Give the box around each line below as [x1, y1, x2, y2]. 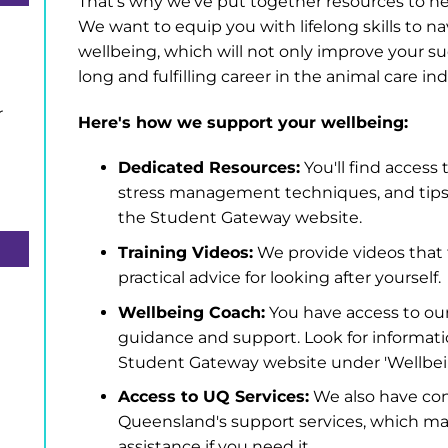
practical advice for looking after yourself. [118, 267, 441, 287]
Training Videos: [118, 242, 253, 262]
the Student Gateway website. [118, 208, 362, 228]
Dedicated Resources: [118, 158, 300, 178]
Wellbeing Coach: [118, 302, 265, 322]
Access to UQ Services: [118, 387, 309, 407]
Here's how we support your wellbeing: [78, 112, 408, 132]
